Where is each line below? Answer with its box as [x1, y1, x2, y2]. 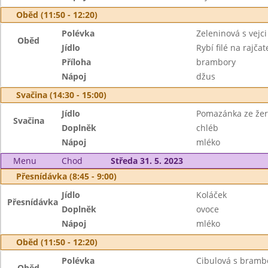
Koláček [196, 189, 227, 200]
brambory [196, 56, 236, 68]
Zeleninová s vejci [196, 28, 267, 39]
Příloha [62, 56, 92, 68]
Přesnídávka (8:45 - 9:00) [16, 170, 117, 182]
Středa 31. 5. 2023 [110, 155, 183, 166]
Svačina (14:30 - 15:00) [16, 89, 106, 100]
